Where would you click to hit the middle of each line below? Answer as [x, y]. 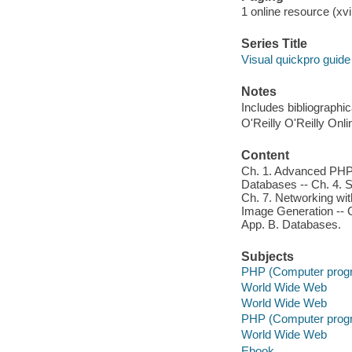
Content [265, 156]
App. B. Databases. [291, 224]
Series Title [274, 44]
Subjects [267, 256]
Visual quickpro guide [295, 59]
